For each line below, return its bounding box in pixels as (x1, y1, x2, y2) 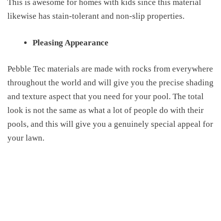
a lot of (107, 106, 132, 115)
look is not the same (7, 106, 79, 115)
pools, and (7, 119, 45, 129)
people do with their (132, 106, 204, 115)
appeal (178, 119, 201, 129)
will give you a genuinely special (58, 119, 178, 129)
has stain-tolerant (38, 11, 99, 21)
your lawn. (7, 133, 44, 143)
